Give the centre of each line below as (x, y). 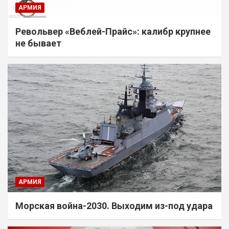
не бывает (38, 43)
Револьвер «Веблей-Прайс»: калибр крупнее (113, 32)
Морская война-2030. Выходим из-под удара (114, 206)
